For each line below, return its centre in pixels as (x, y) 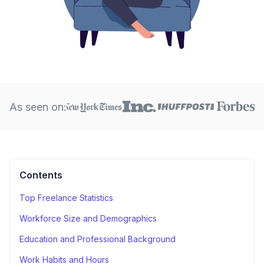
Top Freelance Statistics (66, 198)
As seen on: (38, 107)
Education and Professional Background (98, 239)
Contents (41, 175)
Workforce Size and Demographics (88, 218)
